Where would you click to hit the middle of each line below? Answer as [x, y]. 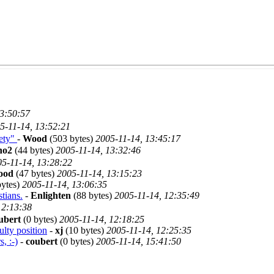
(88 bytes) [93, 195]
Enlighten [51, 195]
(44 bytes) [34, 150]
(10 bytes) [85, 230]
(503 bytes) [71, 138]
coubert [42, 241]
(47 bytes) [35, 173]
